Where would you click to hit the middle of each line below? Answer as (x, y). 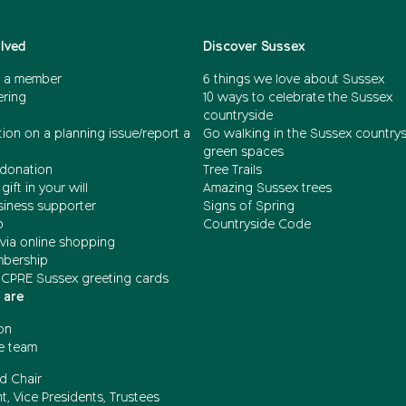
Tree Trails (232, 170)
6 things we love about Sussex (295, 79)
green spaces (243, 152)
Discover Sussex (254, 47)
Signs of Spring (249, 206)
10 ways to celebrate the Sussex (298, 97)
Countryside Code (257, 224)
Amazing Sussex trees (267, 188)
